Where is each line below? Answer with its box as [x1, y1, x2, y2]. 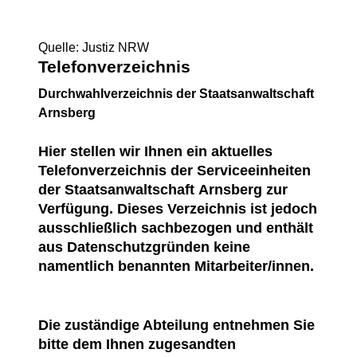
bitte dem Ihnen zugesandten [38, 336, 236, 352]
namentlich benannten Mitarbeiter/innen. [38, 258, 314, 274]
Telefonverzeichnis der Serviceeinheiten [38, 163, 311, 178]
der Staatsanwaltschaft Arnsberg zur [38, 182, 288, 198]
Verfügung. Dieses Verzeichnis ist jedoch [38, 201, 317, 217]
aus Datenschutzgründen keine [38, 239, 250, 255]
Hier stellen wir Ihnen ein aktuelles [38, 143, 273, 159]
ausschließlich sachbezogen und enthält [38, 220, 313, 236]
